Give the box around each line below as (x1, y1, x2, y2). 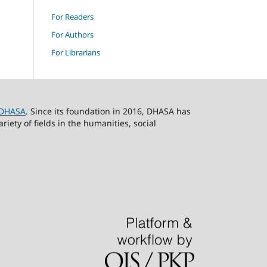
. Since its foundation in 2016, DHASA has (26, 105, 191, 117)
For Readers (51, 11, 94, 22)
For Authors (51, 29, 94, 40)
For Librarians (51, 46, 100, 58)
